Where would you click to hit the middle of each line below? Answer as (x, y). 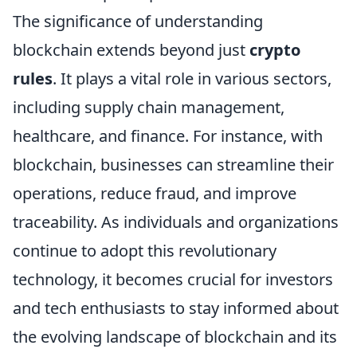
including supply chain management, (149, 108)
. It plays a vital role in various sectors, (192, 79)
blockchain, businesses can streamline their (173, 165)
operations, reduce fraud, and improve (155, 194)
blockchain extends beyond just (131, 50)
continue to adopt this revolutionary (145, 251)
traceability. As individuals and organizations (176, 222)
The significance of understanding (138, 22)
